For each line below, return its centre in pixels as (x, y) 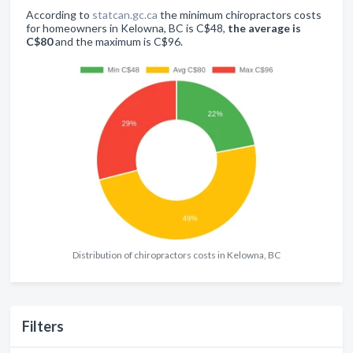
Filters (43, 327)
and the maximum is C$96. (118, 42)
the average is (264, 28)
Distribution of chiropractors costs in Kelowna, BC (176, 255)
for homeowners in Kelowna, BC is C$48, (127, 28)
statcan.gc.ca (125, 15)
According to (59, 15)
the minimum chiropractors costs (240, 15)
